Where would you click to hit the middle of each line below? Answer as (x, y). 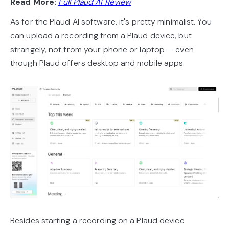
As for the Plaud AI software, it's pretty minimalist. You (111, 21)
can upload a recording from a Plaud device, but (101, 35)
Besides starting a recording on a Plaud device (97, 221)
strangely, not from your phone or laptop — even (102, 49)
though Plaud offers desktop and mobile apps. (98, 63)
